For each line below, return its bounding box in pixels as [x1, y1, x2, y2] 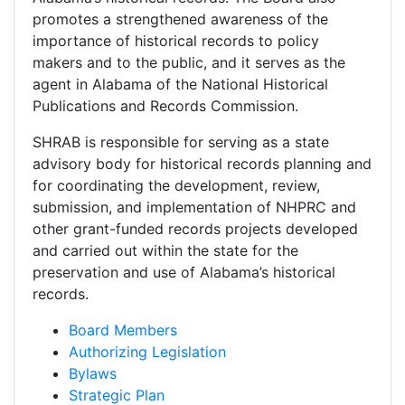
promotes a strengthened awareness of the [33, 10, 328, 29]
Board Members [69, 321, 177, 340]
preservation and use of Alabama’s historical [33, 263, 335, 282]
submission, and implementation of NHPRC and [33, 198, 356, 217]
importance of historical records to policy [33, 32, 319, 51]
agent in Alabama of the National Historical [33, 75, 328, 94]
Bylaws [69, 364, 117, 383]
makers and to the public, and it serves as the [33, 53, 345, 72]
